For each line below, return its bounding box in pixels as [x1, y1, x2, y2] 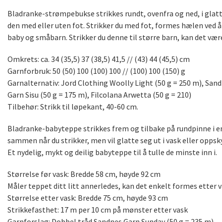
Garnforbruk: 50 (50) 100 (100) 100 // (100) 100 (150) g [7, 66, 185, 76]
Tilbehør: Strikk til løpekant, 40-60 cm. [7, 102, 138, 112]
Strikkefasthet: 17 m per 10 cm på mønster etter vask [7, 205, 188, 215]
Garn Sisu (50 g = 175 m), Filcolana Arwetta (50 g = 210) [7, 90, 191, 100]
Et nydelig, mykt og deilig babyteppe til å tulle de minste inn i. [7, 147, 217, 158]
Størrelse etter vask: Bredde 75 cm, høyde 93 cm [7, 193, 168, 203]
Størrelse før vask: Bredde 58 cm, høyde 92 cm [7, 169, 161, 179]
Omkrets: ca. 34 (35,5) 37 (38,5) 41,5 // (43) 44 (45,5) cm [7, 54, 190, 64]
